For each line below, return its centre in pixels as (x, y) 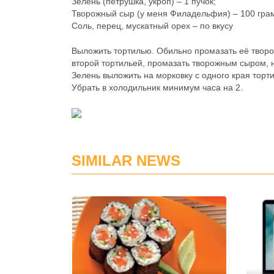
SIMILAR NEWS (126, 161)
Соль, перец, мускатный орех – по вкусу (152, 26)
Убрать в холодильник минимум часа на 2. (157, 87)
